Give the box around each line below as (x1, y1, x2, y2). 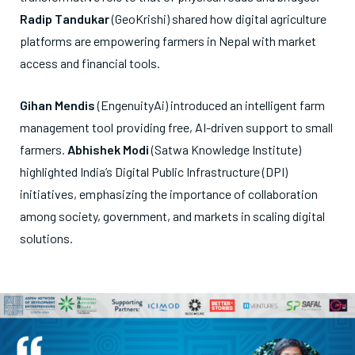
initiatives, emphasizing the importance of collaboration (20, 186, 318, 202)
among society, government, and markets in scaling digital (20, 208, 325, 224)
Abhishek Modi (67, 142, 149, 158)
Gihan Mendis (20, 97, 95, 113)
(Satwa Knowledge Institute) (149, 142, 301, 158)
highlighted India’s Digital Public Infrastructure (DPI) (20, 164, 288, 180)
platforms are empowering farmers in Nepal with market (20, 33, 316, 49)
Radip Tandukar (20, 11, 109, 27)
